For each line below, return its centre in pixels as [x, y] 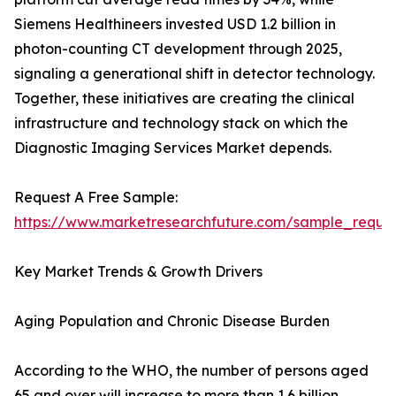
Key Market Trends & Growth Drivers [138, 272]
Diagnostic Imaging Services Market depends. [173, 148]
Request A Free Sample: [96, 198]
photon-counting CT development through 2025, [178, 49]
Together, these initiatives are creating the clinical [184, 99]
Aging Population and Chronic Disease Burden [172, 321]
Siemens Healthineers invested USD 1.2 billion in [175, 24]
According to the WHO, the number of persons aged [191, 371]
